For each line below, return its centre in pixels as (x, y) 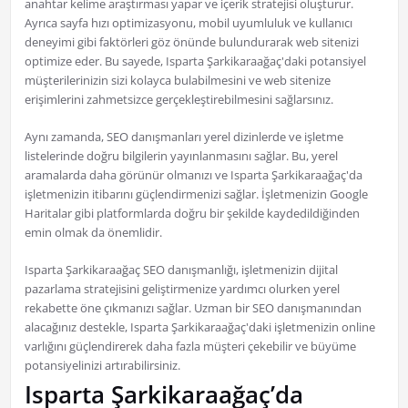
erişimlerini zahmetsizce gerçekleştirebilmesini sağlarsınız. (178, 100)
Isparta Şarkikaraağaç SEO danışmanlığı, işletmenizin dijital (181, 270)
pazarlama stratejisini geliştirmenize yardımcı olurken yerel (182, 289)
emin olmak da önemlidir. (93, 233)
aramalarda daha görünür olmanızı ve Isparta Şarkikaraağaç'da (193, 175)
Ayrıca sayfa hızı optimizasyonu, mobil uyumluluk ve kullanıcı (188, 23)
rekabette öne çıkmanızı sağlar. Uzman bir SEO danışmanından (193, 308)
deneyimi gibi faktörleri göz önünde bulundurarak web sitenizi (191, 42)
